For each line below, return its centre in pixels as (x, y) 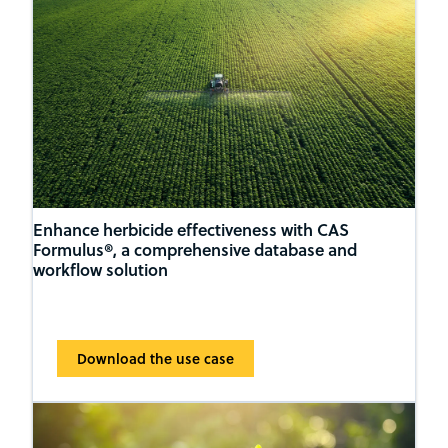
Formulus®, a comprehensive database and (194, 249)
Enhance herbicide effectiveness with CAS (190, 229)
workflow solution (100, 269)
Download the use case (155, 358)
